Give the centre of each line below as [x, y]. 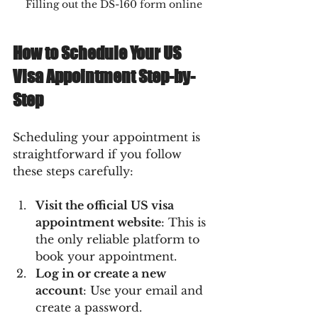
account [59, 290]
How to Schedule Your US [98, 53]
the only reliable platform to [119, 239]
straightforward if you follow [99, 154]
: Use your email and [145, 290]
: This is [185, 222]
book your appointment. [106, 256]
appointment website [98, 222]
